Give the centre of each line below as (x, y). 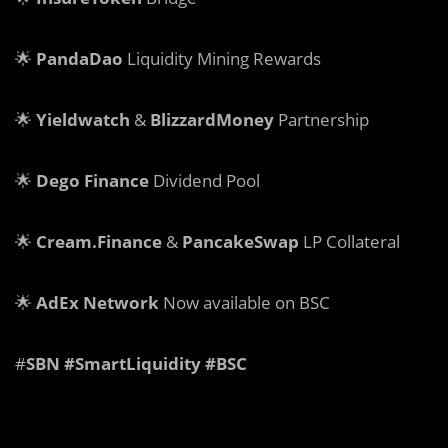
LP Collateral (349, 241)
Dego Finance (92, 180)
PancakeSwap (240, 241)
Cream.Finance (99, 241)
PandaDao (79, 58)
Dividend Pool (204, 180)
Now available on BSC (244, 302)
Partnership (321, 119)
